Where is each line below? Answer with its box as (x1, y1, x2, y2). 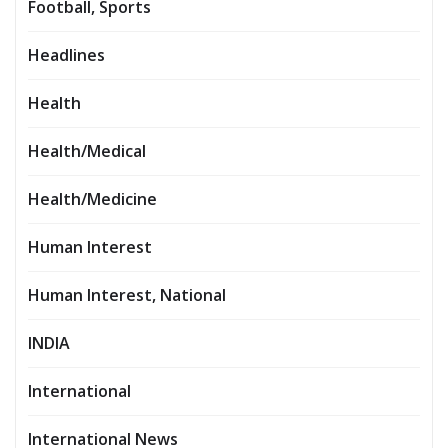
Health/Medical (28, 140, 146, 163)
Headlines (28, 44, 105, 67)
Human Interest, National (28, 284, 226, 307)
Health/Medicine (28, 188, 157, 211)
